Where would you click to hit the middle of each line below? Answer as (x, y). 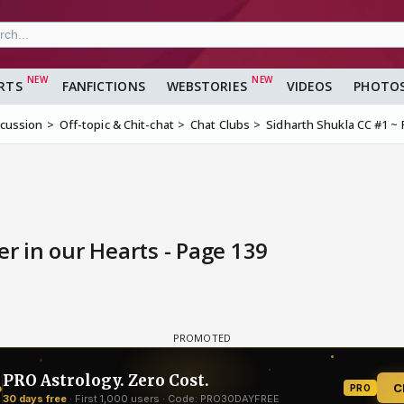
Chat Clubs (220, 125)
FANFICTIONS (103, 87)
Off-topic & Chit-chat (116, 125)
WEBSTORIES (207, 87)
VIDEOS (309, 87)
